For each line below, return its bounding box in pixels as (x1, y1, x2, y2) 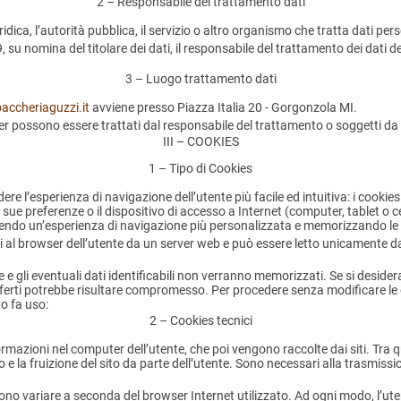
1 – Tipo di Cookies (149, 161, 252, 176)
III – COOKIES (162, 134, 239, 149)
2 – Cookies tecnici (149, 313, 252, 328)
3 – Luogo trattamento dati (124, 72, 277, 87)
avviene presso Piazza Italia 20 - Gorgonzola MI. (90, 100, 357, 115)
